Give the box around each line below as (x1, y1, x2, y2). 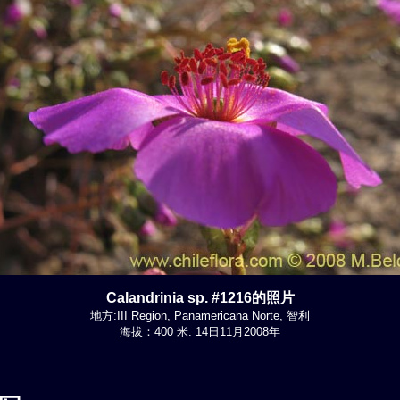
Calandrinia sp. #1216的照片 (105, 289, 295, 305)
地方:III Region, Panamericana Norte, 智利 (90, 308, 310, 322)
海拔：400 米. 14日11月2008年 (120, 324, 280, 338)
